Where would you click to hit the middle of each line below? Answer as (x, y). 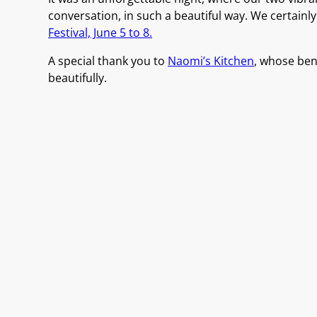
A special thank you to (108, 61)
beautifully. (77, 78)
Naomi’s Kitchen (211, 61)
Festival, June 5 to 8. (100, 33)
